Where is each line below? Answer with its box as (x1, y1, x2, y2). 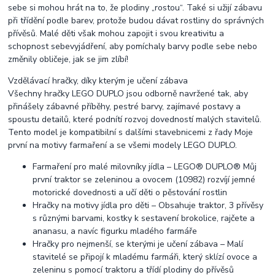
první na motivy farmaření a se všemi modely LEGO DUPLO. (8, 139, 238, 151)
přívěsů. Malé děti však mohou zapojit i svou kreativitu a (8, 27, 225, 39)
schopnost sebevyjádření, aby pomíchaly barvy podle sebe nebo (8, 40, 258, 52)
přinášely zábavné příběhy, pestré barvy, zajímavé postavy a (8, 100, 241, 112)
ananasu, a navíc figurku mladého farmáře (33, 225, 198, 237)
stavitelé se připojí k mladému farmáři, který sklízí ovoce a (33, 250, 258, 263)
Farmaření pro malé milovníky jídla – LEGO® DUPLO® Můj (33, 160, 257, 172)
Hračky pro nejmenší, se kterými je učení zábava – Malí (33, 238, 244, 250)
